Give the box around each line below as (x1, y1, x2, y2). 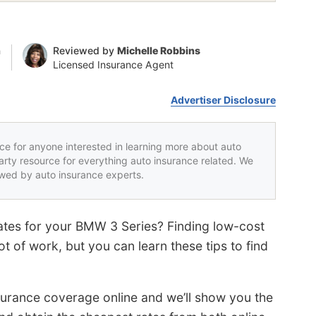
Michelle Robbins (116, 44, 200, 56)
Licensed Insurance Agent (52, 58, 174, 71)
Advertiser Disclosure (171, 93, 276, 106)
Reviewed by (52, 44, 117, 56)
